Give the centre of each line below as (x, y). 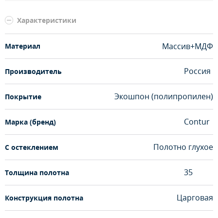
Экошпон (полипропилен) (164, 97)
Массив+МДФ (188, 46)
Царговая (195, 198)
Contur (197, 122)
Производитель (33, 71)
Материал (23, 46)
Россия (197, 71)
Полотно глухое (183, 147)
